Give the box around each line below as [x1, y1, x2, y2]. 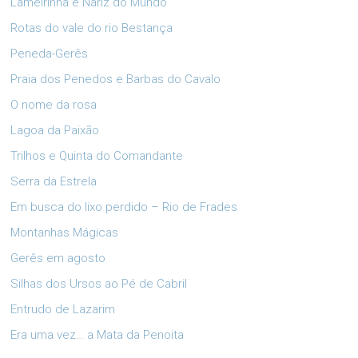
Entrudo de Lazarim [10, 302, 116, 317]
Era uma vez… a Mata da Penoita [10, 328, 185, 343]
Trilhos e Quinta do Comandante [10, 149, 184, 164]
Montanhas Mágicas [10, 225, 119, 241]
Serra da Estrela [10, 174, 97, 189]
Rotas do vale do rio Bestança [10, 21, 173, 36]
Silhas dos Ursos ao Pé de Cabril [10, 276, 188, 292]
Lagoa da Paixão [10, 123, 100, 138]
